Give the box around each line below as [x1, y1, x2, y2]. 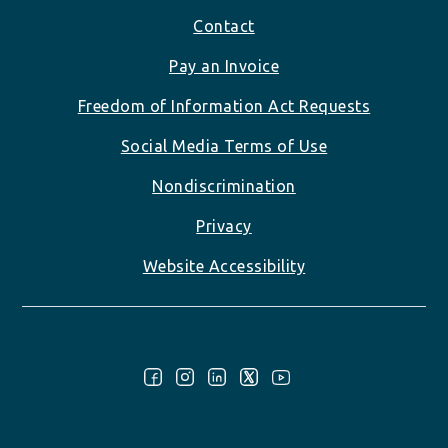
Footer [37, 16, 86, 34]
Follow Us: [21, 374, 96, 392]
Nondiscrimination [152, 177, 296, 195]
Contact [193, 17, 255, 35]
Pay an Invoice [169, 57, 279, 75]
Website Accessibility [142, 257, 306, 275]
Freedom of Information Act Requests [77, 97, 371, 115]
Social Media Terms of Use [120, 137, 328, 155]
